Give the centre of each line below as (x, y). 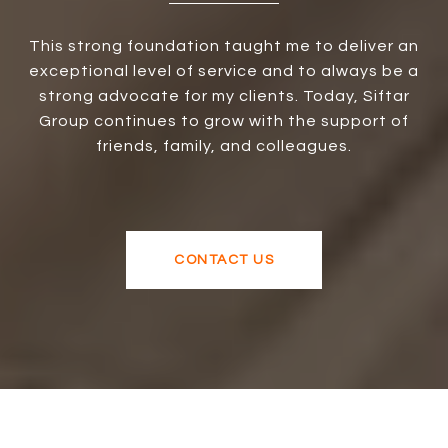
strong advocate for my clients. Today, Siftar (224, 96)
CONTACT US (224, 260)
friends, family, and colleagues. (224, 146)
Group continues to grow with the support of (224, 121)
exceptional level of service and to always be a (224, 71)
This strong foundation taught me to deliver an (224, 46)
